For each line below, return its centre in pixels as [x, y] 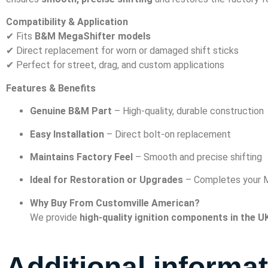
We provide [55, 217]
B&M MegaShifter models [93, 36]
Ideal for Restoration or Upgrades [106, 180]
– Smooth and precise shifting [197, 157]
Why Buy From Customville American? [115, 203]
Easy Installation [67, 134]
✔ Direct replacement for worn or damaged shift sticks [122, 51]
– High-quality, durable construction [188, 111]
